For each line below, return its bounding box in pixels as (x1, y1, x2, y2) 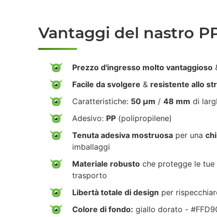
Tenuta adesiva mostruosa (72, 130, 173, 140)
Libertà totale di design (72, 187, 159, 197)
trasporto (72, 170, 107, 180)
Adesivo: (72, 113, 106, 123)
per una (173, 130, 205, 140)
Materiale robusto (72, 158, 140, 169)
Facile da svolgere (72, 79, 140, 89)
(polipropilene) (116, 113, 172, 123)
